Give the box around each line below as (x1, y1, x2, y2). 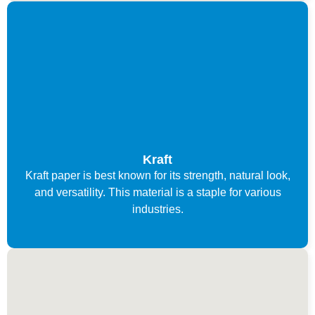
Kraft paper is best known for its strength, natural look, (25, 169, 290, 181)
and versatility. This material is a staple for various (34, 186, 281, 198)
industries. (131, 202, 184, 215)
